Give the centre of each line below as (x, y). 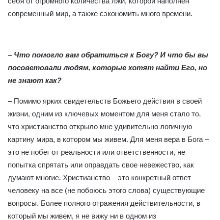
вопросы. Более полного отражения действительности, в (104, 203)
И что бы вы (184, 55)
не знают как (32, 80)
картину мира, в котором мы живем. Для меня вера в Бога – (108, 139)
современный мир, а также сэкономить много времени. (100, 14)
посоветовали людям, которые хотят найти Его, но (108, 68)
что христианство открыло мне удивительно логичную (100, 126)
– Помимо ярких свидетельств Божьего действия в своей (105, 101)
